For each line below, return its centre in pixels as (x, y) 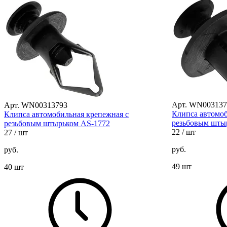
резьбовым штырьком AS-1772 (57, 123)
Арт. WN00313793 (36, 105)
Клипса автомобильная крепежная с (66, 114)
